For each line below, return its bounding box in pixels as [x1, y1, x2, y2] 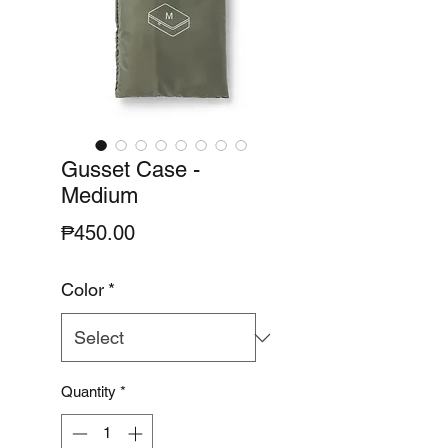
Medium [61, 183, 138, 209]
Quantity [61, 383, 116, 401]
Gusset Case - [61, 157, 200, 183]
